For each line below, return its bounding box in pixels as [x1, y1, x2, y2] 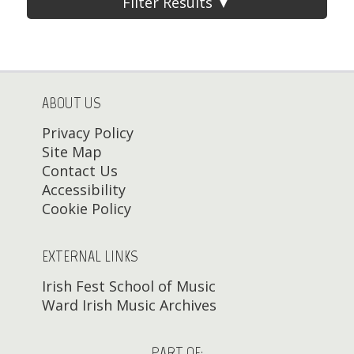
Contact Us [41, 161, 118, 181]
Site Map [41, 142, 102, 162]
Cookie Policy [41, 199, 131, 219]
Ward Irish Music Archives [41, 296, 217, 315]
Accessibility [41, 180, 126, 200]
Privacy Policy [41, 123, 134, 143]
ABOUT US [41, 93, 101, 113]
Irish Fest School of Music [41, 277, 216, 296]
